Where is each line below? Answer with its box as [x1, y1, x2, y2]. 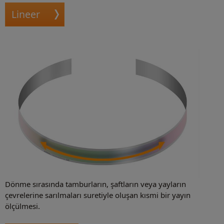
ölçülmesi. [5, 201, 40, 211]
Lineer [11, 7, 40, 21]
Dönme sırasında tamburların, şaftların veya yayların [5, 179, 186, 189]
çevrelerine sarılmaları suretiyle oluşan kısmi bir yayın [5, 190, 190, 200]
